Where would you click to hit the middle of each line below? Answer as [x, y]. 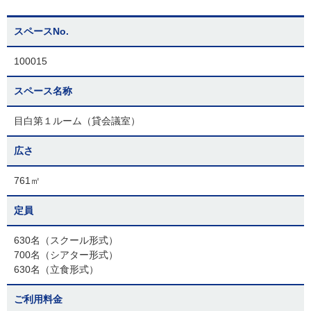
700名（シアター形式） [66, 255]
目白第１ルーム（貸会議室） [77, 121]
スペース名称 [43, 91]
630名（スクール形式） [66, 240]
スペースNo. [41, 31]
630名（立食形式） [56, 269]
